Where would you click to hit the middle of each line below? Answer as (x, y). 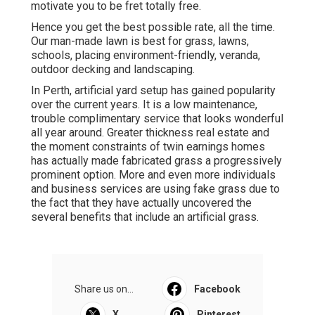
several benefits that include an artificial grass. (145, 217)
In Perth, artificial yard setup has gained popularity (153, 90)
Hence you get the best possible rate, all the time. (153, 27)
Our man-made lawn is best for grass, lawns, (140, 41)
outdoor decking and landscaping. (113, 69)
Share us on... (104, 289)
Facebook (217, 289)
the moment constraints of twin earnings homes (148, 146)
